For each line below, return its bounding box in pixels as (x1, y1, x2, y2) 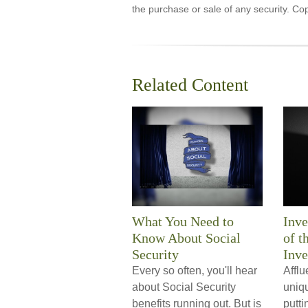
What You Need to (132, 214, 234, 229)
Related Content (132, 75, 248, 95)
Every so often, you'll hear (132, 265, 257, 276)
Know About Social (132, 230, 241, 245)
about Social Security (132, 281, 236, 293)
